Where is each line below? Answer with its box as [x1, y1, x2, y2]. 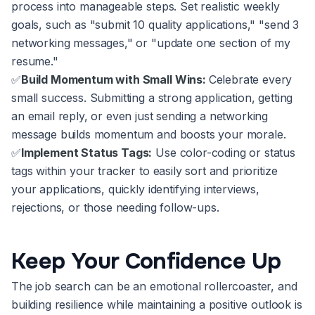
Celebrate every [208, 72, 292, 87]
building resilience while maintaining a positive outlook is [11, 297, 302, 312]
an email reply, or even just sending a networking [11, 109, 269, 124]
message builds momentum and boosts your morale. [11, 127, 286, 142]
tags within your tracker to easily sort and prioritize [11, 164, 278, 179]
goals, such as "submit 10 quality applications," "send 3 [11, 18, 300, 32]
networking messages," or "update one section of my [11, 36, 290, 51]
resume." [11, 54, 58, 69]
